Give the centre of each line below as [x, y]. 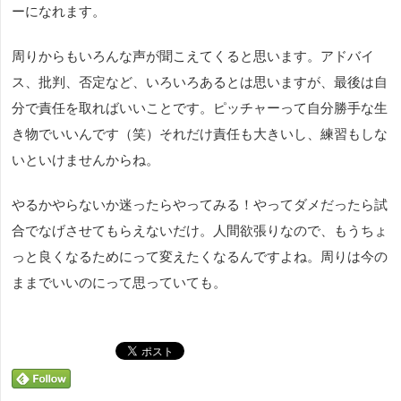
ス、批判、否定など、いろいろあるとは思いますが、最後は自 [200, 82]
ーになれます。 [59, 12]
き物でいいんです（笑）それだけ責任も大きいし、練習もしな [200, 134]
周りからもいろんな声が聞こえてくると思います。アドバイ [193, 56]
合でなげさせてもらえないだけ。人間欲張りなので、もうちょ [200, 231]
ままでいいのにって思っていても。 [119, 283]
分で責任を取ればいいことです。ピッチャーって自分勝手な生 [200, 108]
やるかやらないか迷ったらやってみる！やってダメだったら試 [200, 205]
